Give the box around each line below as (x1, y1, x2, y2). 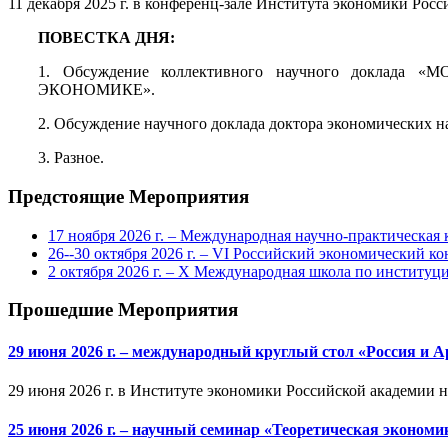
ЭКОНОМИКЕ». (38, 81, 155, 99)
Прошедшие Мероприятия (8, 299, 238, 321)
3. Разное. (38, 149, 104, 167)
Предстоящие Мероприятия (8, 185, 249, 207)
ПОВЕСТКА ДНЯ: (38, 29, 175, 47)
